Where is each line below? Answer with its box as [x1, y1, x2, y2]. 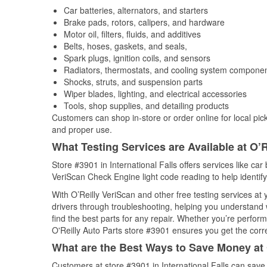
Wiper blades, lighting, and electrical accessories [64, 88, 247, 100]
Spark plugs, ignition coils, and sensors [64, 52, 210, 64]
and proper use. [52, 123, 112, 135]
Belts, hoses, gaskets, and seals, [64, 40, 187, 52]
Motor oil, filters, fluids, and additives [64, 28, 201, 40]
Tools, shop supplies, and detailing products [64, 100, 229, 111]
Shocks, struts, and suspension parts [64, 76, 203, 88]
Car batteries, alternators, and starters [64, 4, 208, 16]
